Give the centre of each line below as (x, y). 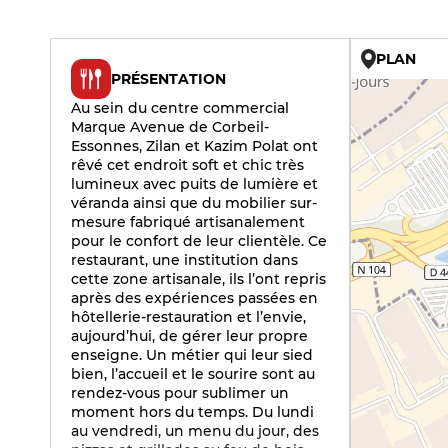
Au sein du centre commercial (180, 108)
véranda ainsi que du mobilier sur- (194, 203)
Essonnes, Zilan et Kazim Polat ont (194, 146)
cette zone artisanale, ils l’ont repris (198, 279)
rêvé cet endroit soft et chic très (187, 165)
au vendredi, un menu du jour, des (195, 431)
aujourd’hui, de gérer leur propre (189, 336)
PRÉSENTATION (168, 78)
